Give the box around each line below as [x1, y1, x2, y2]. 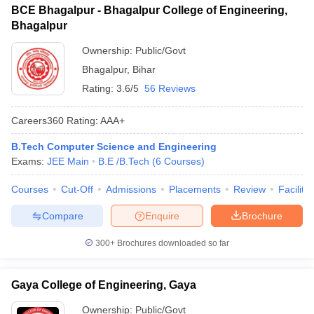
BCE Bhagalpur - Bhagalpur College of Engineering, [11, 4, 287, 16]
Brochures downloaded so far [115, 238, 229, 248]
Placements [169, 184, 221, 195]
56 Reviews [144, 83, 196, 94]
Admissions [106, 184, 156, 195]
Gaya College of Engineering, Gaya [11, 279, 196, 291]
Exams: [11, 156, 47, 167]
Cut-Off [61, 184, 93, 195]
